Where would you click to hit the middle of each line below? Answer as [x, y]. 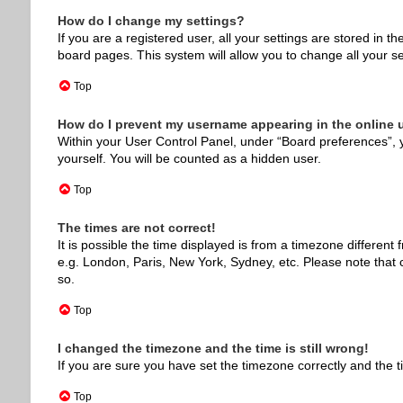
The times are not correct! [136, 228]
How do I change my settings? [151, 21]
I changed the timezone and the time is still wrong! [213, 348]
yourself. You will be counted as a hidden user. [189, 158]
